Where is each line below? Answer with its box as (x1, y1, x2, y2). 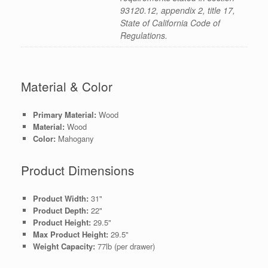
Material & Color (21, 77, 112, 96)
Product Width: (32, 192, 91, 204)
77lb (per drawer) (95, 240, 155, 252)
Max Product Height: (32, 228, 111, 240)
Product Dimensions (21, 160, 134, 179)
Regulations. (120, 29, 167, 42)
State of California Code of (120, 17, 220, 29)
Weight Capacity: (32, 240, 95, 252)
